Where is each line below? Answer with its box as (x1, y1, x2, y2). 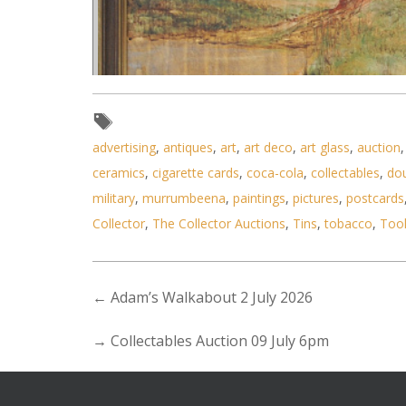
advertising (92, 139, 156, 156)
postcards (346, 189, 404, 207)
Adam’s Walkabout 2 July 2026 (111, 287, 313, 307)
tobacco (324, 215, 372, 232)
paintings (233, 189, 285, 207)
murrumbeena (142, 189, 226, 207)
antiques (163, 139, 213, 156)
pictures (293, 189, 339, 207)
